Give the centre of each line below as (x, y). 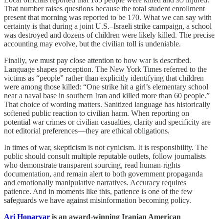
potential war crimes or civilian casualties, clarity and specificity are (107, 122)
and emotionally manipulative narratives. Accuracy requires (95, 183)
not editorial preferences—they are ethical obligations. (87, 131)
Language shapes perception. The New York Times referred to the (105, 69)
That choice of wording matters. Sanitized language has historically (107, 105)
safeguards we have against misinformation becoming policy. (98, 200)
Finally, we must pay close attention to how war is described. (98, 61)
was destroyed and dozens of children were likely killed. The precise (109, 35)
